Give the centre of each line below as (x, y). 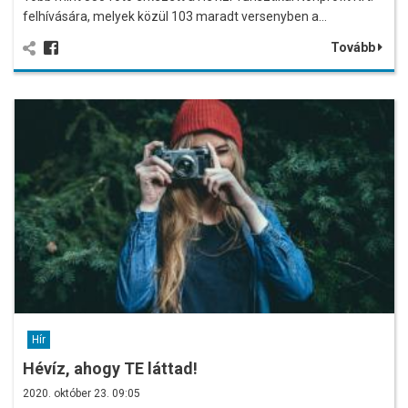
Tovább (354, 47)
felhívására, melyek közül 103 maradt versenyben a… (175, 16)
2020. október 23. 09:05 (82, 393)
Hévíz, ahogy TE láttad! (110, 368)
